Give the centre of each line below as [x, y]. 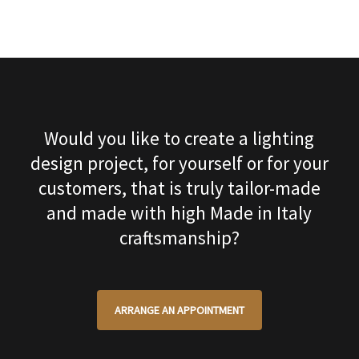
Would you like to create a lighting [179, 139]
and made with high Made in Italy [179, 213]
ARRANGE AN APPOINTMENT [179, 311]
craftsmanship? [179, 238]
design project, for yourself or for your [179, 163]
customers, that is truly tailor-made [179, 188]
